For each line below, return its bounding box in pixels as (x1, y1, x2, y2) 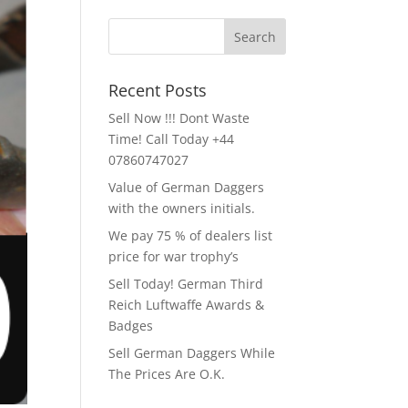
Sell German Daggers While (108, 344, 276, 362)
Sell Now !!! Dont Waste (108, 109, 250, 127)
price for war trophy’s (108, 248, 240, 265)
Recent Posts (108, 79, 208, 101)
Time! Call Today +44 (108, 130, 235, 148)
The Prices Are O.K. (108, 365, 226, 382)
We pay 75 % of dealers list (108, 227, 273, 244)
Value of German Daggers (108, 178, 265, 196)
